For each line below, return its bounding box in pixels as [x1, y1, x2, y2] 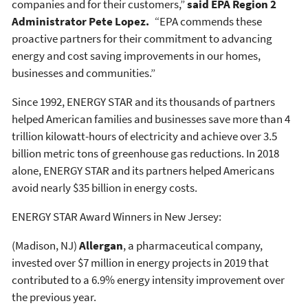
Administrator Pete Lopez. [12, 13, 155, 29]
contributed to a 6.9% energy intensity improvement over [12, 272, 285, 287]
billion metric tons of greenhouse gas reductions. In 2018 [12, 145, 279, 161]
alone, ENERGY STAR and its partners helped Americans [12, 162, 274, 178]
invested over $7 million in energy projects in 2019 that [12, 254, 269, 270]
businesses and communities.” [12, 65, 155, 80]
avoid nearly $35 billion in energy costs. [12, 179, 197, 195]
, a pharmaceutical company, [123, 237, 263, 253]
